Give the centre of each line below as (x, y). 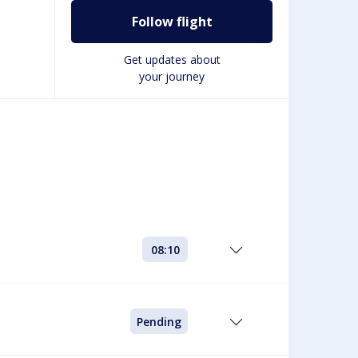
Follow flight (172, 22)
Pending (159, 322)
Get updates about (172, 60)
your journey (172, 76)
